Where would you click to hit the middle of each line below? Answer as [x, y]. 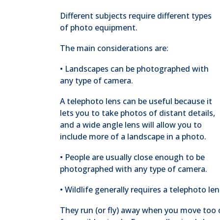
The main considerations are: [114, 48]
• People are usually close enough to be [132, 157]
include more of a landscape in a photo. [133, 137]
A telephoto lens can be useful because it [136, 101]
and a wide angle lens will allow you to [131, 125]
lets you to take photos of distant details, [137, 113]
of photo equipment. [99, 27]
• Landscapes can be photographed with [134, 69]
